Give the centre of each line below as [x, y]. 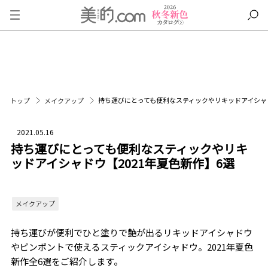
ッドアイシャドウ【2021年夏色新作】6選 [122, 163]
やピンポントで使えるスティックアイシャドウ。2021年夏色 [132, 247]
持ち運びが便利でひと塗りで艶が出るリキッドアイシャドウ [131, 232]
